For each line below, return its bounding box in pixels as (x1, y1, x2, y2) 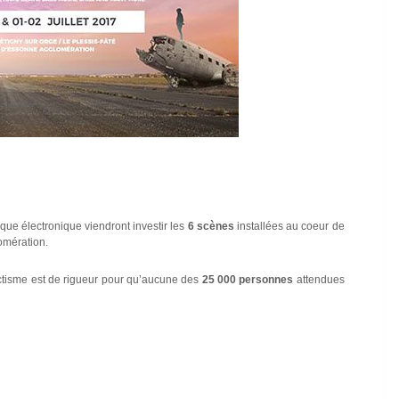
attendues (293, 273, 345, 286)
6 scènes (187, 219, 234, 232)
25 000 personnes (201, 273, 294, 286)
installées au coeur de (233, 219, 345, 232)
